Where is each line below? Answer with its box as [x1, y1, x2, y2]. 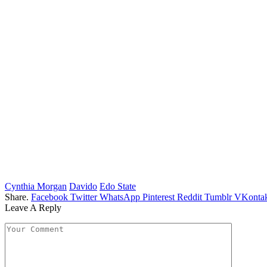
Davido [69, 181, 97, 191]
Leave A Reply [5, 202, 61, 213]
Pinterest [142, 191, 175, 202]
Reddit [177, 191, 202, 202]
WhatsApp [100, 191, 140, 202]
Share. [5, 191, 29, 202]
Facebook [31, 191, 68, 202]
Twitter [70, 191, 97, 202]
